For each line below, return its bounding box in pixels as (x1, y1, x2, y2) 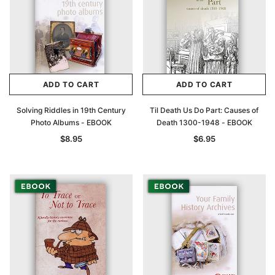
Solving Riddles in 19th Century (16, 106, 126, 115)
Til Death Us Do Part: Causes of (150, 106, 258, 115)
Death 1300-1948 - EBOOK (156, 118, 252, 127)
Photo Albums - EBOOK (30, 118, 112, 127)
